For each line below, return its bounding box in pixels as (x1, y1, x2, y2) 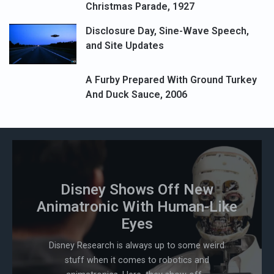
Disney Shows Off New (61, 181, 213, 198)
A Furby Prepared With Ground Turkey (86, 74, 257, 86)
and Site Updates (86, 40, 164, 51)
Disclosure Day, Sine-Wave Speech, (86, 25, 249, 37)
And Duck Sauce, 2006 (86, 89, 187, 100)
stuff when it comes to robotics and (64, 255, 209, 265)
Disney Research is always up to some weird (49, 240, 225, 251)
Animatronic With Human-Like (37, 198, 237, 215)
